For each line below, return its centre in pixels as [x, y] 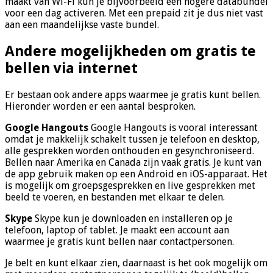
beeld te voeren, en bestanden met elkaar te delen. [115, 197]
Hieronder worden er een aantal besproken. [100, 106]
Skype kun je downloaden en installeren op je [133, 218]
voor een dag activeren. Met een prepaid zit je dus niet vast [134, 13]
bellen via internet [71, 68]
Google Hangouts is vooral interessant [173, 127]
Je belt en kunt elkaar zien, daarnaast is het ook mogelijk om [136, 263]
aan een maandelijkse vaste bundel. [82, 24]
